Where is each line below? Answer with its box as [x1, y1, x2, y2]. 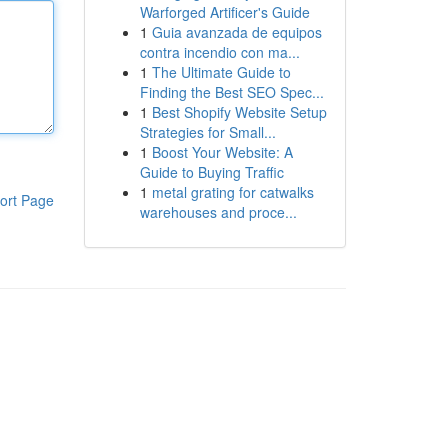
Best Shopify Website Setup [151, 102, 327, 122]
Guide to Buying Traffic [139, 162, 284, 182]
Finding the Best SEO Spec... [139, 82, 324, 102]
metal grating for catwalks [151, 182, 314, 202]
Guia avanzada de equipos [151, 22, 322, 42]
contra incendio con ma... [139, 42, 300, 62]
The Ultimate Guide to [151, 62, 291, 82]
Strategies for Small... [139, 122, 276, 142]
